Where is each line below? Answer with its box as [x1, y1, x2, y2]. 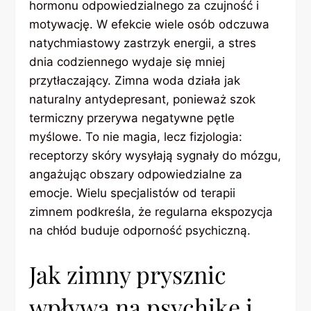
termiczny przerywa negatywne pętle [29, 111, 235, 126]
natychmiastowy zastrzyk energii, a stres [29, 36, 257, 51]
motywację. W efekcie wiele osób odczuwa [29, 17, 270, 32]
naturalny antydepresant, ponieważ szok [29, 92, 256, 107]
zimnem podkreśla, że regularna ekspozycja [29, 205, 274, 219]
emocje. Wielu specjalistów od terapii [29, 186, 236, 201]
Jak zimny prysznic [29, 258, 227, 290]
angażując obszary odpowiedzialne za [29, 167, 243, 182]
